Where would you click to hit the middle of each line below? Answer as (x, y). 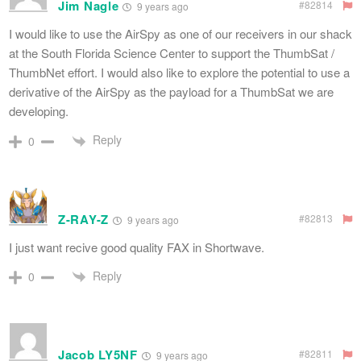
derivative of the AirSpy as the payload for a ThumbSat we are (171, 92)
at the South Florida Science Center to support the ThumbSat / (172, 53)
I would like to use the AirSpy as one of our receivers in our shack (180, 34)
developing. (39, 111)
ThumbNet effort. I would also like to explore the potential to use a (179, 73)
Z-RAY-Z (83, 219)
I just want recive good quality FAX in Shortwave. (137, 247)
